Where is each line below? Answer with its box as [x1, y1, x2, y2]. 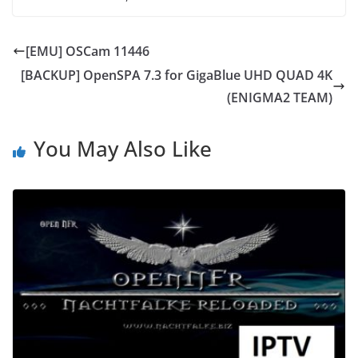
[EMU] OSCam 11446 [26, 42, 149, 61]
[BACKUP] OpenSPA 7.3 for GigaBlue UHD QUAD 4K [21, 66, 332, 85]
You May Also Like [34, 134, 212, 164]
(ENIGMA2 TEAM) [227, 89, 332, 107]
